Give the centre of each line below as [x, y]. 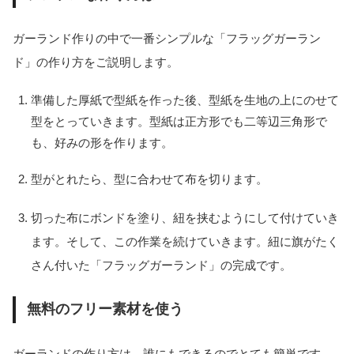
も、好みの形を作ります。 [102, 142]
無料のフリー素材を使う [105, 309]
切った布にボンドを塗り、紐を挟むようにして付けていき [185, 217]
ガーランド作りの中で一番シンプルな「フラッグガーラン [167, 39]
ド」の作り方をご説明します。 [96, 62]
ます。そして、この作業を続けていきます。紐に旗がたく [185, 241]
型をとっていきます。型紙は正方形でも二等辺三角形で [179, 121]
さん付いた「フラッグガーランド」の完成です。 [161, 265]
